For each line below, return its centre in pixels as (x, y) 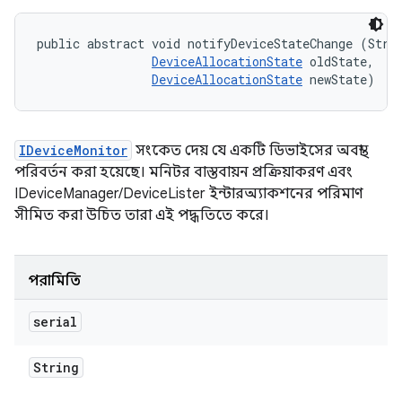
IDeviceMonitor (73, 150)
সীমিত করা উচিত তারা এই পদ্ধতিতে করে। (142, 215)
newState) (339, 79)
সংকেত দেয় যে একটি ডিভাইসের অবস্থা (247, 151)
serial (55, 322)
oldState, (342, 61)
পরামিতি (55, 281)
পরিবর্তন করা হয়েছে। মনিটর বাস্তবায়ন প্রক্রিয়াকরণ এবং (184, 172)
